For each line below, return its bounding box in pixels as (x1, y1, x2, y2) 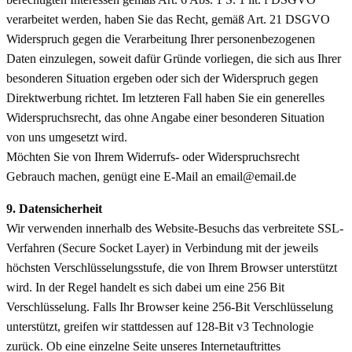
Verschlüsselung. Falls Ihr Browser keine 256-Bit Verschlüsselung (6, 299, 333, 313)
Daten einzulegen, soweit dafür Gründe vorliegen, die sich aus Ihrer (6, 51, 341, 65)
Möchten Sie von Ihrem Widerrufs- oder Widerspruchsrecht (6, 149, 299, 163)
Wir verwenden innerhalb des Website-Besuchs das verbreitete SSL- (6, 221, 343, 235)
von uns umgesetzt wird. (6, 130, 127, 144)
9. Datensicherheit (6, 201, 102, 215)
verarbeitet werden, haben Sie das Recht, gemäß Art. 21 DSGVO (6, 12, 330, 26)
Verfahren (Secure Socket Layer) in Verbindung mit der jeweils (6, 240, 318, 255)
